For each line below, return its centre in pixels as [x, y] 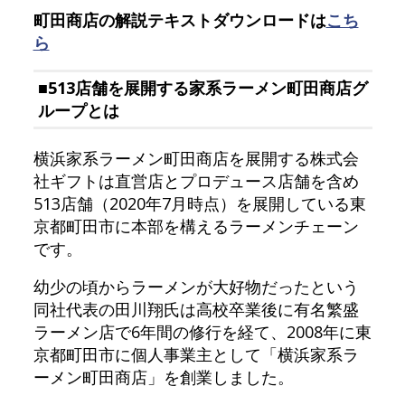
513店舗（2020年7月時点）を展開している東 [199, 204]
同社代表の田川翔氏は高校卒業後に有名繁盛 [196, 310]
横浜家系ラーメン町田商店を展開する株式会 [196, 159]
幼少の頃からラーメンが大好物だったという [196, 287]
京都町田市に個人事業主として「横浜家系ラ [196, 355]
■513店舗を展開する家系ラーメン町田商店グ [202, 88]
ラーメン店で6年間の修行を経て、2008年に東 [202, 332]
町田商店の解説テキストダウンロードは [179, 20]
